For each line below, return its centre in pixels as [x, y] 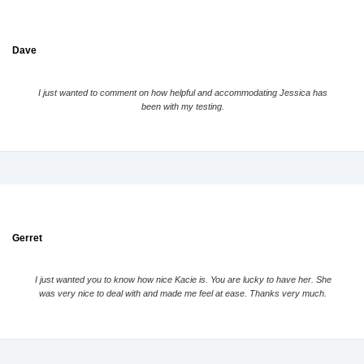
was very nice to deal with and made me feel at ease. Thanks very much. [183, 294]
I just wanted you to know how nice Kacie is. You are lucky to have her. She [183, 280]
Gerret [27, 238]
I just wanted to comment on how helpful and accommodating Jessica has [183, 92]
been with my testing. [183, 106]
